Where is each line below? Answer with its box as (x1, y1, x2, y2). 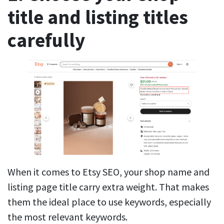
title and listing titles (7, 4, 188, 29)
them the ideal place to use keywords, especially (7, 195, 211, 208)
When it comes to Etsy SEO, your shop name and (7, 165, 209, 178)
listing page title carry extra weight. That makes (7, 180, 209, 193)
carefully (7, 27, 85, 52)
